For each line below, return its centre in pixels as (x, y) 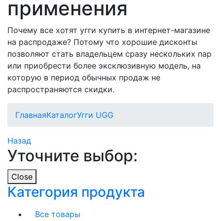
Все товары (58, 214)
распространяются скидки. (61, 89)
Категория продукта (76, 192)
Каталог (62, 115)
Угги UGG (95, 115)
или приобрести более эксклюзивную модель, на (104, 66)
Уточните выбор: (73, 156)
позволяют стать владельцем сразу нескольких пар (110, 54)
